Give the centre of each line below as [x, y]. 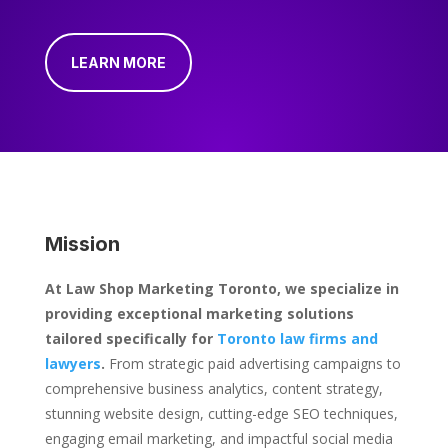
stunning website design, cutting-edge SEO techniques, [221, 414]
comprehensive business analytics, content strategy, [213, 389]
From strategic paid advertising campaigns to [252, 364]
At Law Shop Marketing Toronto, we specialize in [221, 289]
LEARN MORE [118, 63]
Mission [82, 244]
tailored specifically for [130, 339]
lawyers [72, 364]
